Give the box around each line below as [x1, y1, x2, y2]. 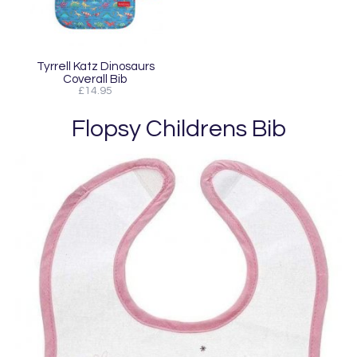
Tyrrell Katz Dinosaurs [36, 60, 155, 73]
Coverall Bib [63, 73, 127, 85]
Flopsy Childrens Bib [71, 116, 286, 141]
